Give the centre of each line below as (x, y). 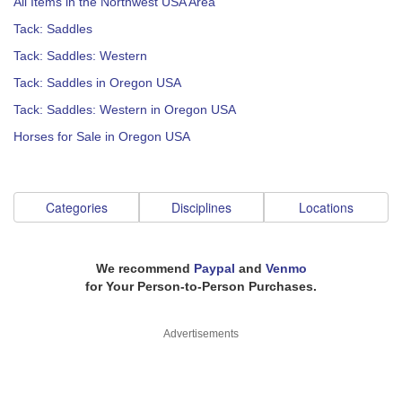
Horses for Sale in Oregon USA (102, 136)
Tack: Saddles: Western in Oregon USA (125, 109)
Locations (326, 207)
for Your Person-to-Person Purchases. (201, 286)
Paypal (214, 268)
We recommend (144, 268)
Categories (76, 207)
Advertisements (201, 334)
